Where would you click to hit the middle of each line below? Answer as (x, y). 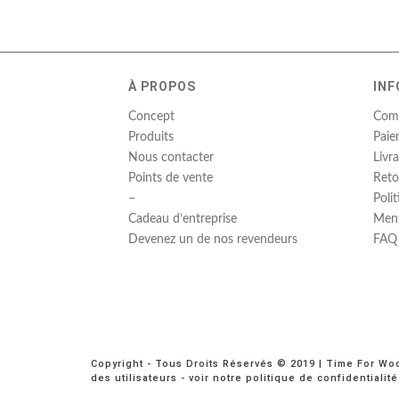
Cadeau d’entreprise (183, 219)
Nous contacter (171, 157)
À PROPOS (162, 86)
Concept (151, 116)
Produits (151, 137)
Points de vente (171, 178)
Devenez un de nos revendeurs (213, 239)
